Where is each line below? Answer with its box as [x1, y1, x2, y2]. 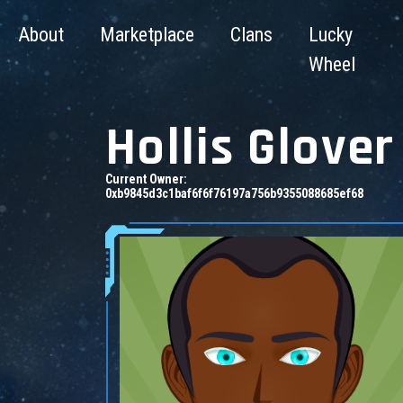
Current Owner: [105, 172, 187, 186]
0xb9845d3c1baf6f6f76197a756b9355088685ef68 [105, 186, 363, 201]
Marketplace [100, 23, 194, 46]
